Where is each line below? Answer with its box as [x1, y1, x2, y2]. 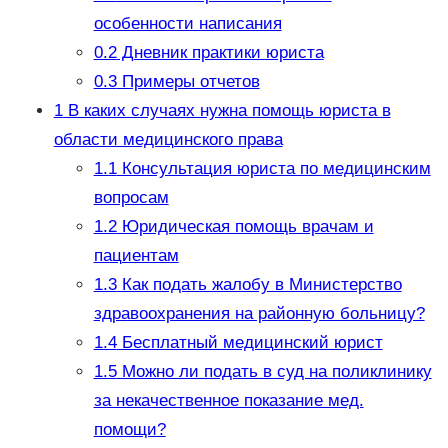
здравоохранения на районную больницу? [93, 304, 425, 324]
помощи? [93, 420, 166, 440]
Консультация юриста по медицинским [116, 159, 431, 179]
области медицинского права [53, 130, 283, 150]
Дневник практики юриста [116, 43, 324, 63]
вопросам [93, 188, 169, 208]
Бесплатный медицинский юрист [116, 333, 383, 353]
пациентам [93, 246, 179, 266]
